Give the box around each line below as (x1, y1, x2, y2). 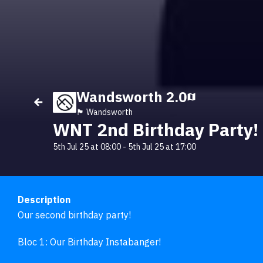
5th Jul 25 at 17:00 (128, 141, 196, 152)
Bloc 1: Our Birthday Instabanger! (18, 235, 161, 248)
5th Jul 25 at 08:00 (53, 141, 121, 152)
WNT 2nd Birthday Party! (53, 117, 258, 141)
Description (18, 193, 70, 205)
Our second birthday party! (18, 208, 131, 221)
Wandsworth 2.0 (76, 87, 187, 106)
